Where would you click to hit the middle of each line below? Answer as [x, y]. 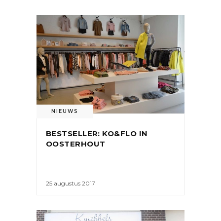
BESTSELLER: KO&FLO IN [97, 133]
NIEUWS [65, 111]
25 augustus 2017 [71, 184]
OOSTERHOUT [76, 144]
